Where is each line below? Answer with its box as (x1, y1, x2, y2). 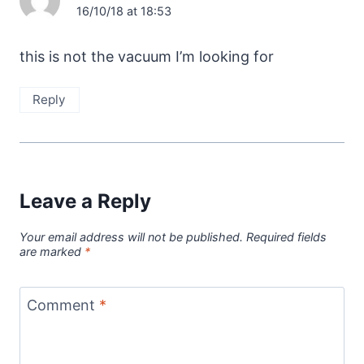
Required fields (246, 229, 327, 244)
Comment (27, 297, 99, 314)
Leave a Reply (19, 189, 151, 214)
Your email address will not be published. (19, 229, 243, 244)
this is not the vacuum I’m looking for (19, 47, 274, 65)
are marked (19, 244, 84, 258)
